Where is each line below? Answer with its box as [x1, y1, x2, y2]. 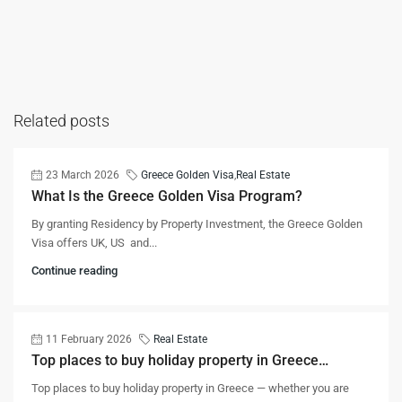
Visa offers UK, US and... [31, 235, 157, 249]
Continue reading [31, 263, 118, 277]
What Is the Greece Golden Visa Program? [31, 187, 302, 205]
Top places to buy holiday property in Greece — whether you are [31, 380, 349, 395]
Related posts [13, 110, 109, 130]
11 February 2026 [46, 332, 132, 345]
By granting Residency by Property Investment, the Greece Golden [31, 216, 363, 231]
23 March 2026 [46, 168, 119, 181]
